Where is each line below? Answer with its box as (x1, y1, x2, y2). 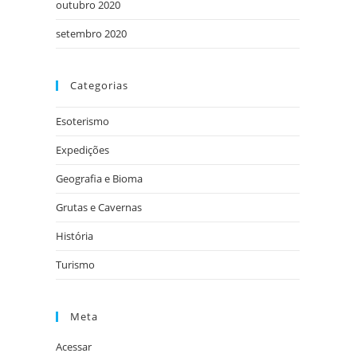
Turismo (56, 257, 95, 272)
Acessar (56, 339, 92, 354)
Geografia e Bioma (56, 171, 143, 186)
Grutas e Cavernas (56, 200, 142, 214)
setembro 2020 (56, 26, 127, 41)
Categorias (70, 78, 128, 92)
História (56, 229, 93, 243)
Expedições (56, 143, 109, 157)
